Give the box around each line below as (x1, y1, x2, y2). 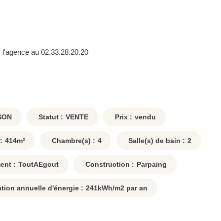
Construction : (83, 160, 134, 169)
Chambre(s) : (50, 137, 95, 145)
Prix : (113, 113, 132, 121)
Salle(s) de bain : (126, 137, 185, 145)
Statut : (37, 113, 63, 121)
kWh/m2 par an (98, 184, 147, 192)
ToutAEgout (18, 160, 59, 169)
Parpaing (137, 160, 167, 169)
